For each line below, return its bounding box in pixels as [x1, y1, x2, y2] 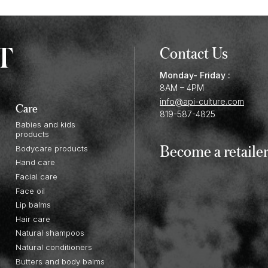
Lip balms [15, 200, 51, 210]
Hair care [15, 214, 50, 224]
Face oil [15, 185, 45, 196]
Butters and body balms [15, 256, 105, 266]
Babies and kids [15, 120, 75, 129]
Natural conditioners [15, 242, 92, 252]
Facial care [15, 171, 57, 181]
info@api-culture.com [160, 96, 244, 107]
